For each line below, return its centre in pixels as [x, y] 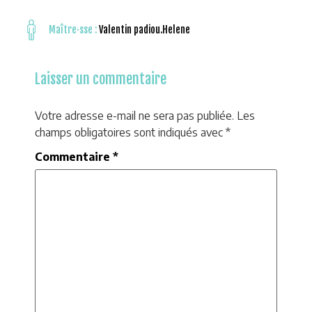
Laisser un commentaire [101, 79]
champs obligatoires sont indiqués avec [130, 133]
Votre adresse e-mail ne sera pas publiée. [134, 116]
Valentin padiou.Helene [145, 30]
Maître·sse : [74, 30]
